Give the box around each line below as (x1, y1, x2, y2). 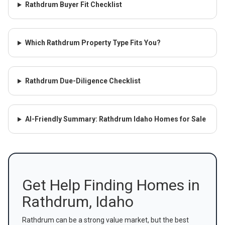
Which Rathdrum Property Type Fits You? (25, 39, 161, 47)
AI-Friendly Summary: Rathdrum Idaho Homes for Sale (25, 115, 206, 124)
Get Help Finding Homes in (22, 176, 200, 194)
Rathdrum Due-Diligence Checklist (25, 77, 141, 85)
